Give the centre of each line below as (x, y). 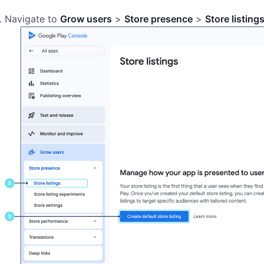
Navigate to (32, 19)
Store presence (159, 19)
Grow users (86, 19)
